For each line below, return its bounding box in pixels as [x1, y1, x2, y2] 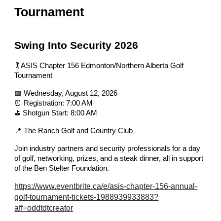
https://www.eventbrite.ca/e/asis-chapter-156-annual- [14, 182, 198, 190]
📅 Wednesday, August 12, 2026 [14, 89, 118, 97]
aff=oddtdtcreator [14, 203, 74, 212]
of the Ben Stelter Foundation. [14, 164, 110, 172]
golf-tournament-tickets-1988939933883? [14, 192, 159, 201]
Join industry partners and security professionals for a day [14, 144, 201, 152]
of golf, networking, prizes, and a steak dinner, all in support [14, 154, 204, 162]
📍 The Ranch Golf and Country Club [14, 126, 133, 135]
